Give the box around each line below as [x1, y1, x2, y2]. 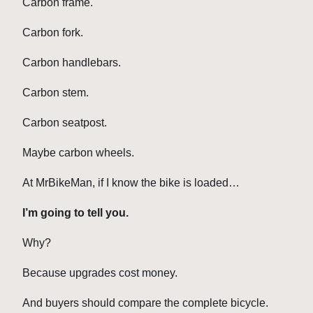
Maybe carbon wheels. [22, 147, 134, 159]
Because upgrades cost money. [22, 267, 177, 279]
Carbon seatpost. [22, 117, 107, 129]
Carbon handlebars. [22, 57, 121, 69]
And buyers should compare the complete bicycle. [22, 297, 268, 310]
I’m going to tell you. [22, 207, 129, 219]
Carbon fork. [22, 27, 83, 39]
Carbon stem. [22, 87, 89, 99]
